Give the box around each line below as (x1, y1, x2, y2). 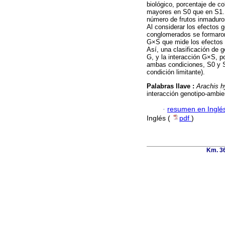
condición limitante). (147, 68, 205, 76)
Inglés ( (147, 114, 172, 122)
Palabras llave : (147, 82, 196, 90)
